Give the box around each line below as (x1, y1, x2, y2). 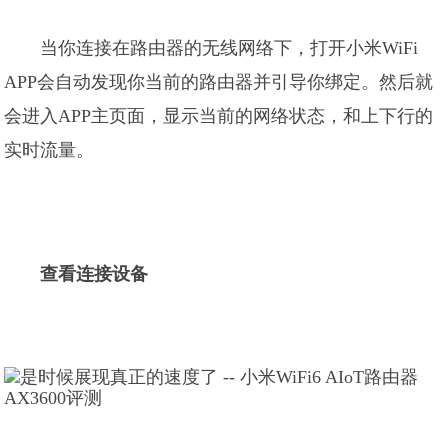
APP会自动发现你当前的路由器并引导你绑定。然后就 (4, 72, 434, 92)
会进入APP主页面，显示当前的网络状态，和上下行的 (4, 106, 434, 126)
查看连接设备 (40, 264, 149, 284)
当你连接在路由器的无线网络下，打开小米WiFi (40, 38, 419, 58)
